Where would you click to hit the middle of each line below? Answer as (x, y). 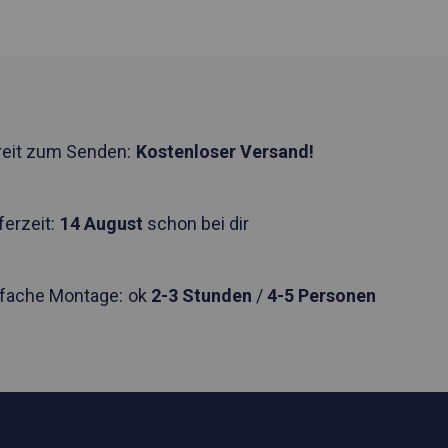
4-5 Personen (321, 295)
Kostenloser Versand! (224, 151)
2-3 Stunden (201, 295)
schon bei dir (195, 223)
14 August (101, 223)
